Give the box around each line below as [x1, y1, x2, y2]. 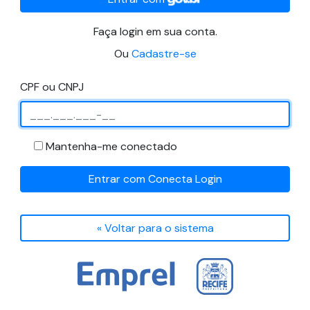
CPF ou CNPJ [20, 80, 84, 95]
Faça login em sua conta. [93, 24, 217, 39]
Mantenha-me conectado [46, 139, 177, 154]
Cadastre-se [131, 46, 197, 62]
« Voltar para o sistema [96, 220, 214, 235]
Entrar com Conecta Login [88, 172, 222, 187]
